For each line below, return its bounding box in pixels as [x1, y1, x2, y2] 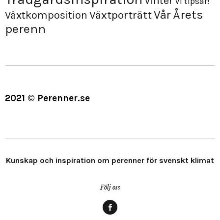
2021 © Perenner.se [5, 92, 90, 104]
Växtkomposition [5, 8, 87, 22]
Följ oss [100, 183, 120, 191]
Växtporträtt [89, 8, 152, 22]
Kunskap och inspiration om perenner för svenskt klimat [6, 155, 214, 165]
